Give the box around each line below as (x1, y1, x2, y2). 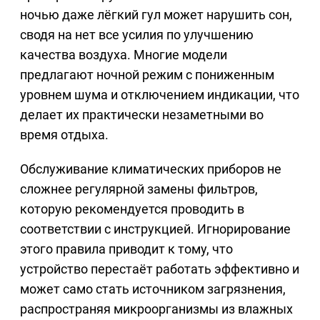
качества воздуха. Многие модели (20, 47, 227, 63)
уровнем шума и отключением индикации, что (20, 87, 299, 103)
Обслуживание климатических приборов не (20, 161, 281, 177)
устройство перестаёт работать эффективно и (20, 261, 299, 277)
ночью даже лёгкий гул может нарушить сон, (20, 7, 292, 23)
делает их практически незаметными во (20, 107, 264, 123)
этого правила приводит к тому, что (20, 241, 233, 257)
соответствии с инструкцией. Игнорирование (20, 221, 291, 237)
